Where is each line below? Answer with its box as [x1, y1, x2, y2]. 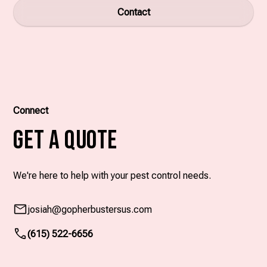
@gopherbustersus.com [52, 203, 153, 215]
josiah [27, 203, 52, 215]
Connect [13, 104, 49, 116]
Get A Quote [13, 124, 117, 156]
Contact [117, 6, 150, 18]
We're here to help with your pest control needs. [13, 169, 212, 181]
